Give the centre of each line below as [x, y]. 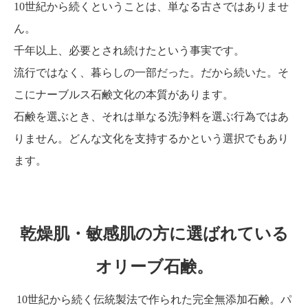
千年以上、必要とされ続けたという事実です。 [129, 50]
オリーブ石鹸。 [154, 266]
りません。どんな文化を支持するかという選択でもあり [151, 138]
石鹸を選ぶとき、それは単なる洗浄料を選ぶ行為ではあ [151, 116]
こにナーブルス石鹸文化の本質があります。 [124, 94]
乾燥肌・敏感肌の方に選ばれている [154, 233]
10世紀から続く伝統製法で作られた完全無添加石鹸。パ [154, 299]
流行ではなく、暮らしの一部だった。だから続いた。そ [151, 72]
